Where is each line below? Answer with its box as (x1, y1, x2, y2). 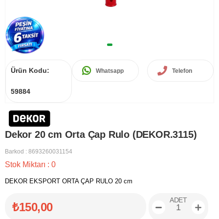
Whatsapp (96, 67, 124, 74)
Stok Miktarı (5, 160, 47, 169)
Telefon (172, 67, 192, 74)
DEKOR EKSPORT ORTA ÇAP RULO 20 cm (5, 177, 132, 185)
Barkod (5, 148, 24, 155)
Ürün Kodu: (11, 66, 49, 74)
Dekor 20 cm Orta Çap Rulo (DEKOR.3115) (5, 129, 197, 140)
